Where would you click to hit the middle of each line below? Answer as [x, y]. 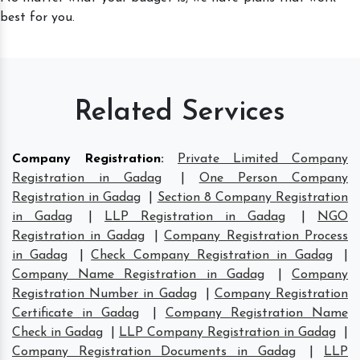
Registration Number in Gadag [104, 294]
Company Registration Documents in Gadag [154, 352]
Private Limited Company [263, 159]
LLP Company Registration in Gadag [227, 332]
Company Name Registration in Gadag [138, 274]
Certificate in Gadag [76, 313]
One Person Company [274, 178]
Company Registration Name [257, 313]
